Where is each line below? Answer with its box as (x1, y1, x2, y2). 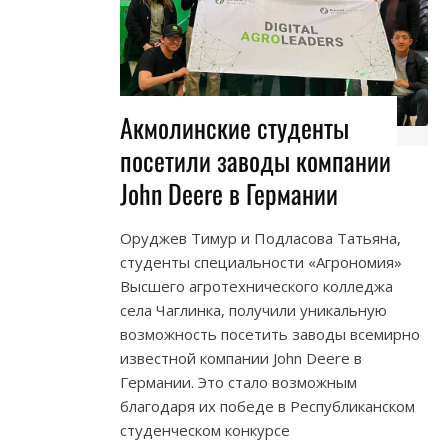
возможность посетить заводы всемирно (120, 324, 420, 345)
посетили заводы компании (120, 141, 391, 181)
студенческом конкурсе (120, 420, 290, 441)
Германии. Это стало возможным (120, 372, 357, 393)
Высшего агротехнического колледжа (120, 276, 393, 297)
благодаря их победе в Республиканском (120, 396, 415, 417)
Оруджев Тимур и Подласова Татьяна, (120, 228, 401, 249)
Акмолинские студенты (120, 108, 349, 148)
